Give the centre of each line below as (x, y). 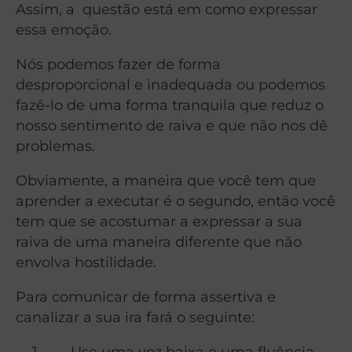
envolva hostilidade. (86, 262)
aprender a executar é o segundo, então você (176, 200)
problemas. (55, 145)
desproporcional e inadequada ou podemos (170, 84)
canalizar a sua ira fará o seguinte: (135, 317)
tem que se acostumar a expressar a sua (159, 221)
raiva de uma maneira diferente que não (159, 241)
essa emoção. (64, 29)
